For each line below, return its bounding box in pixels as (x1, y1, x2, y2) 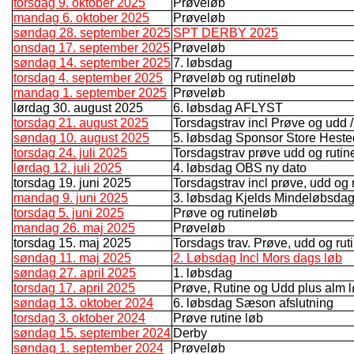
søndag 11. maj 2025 (13, 250, 131, 265)
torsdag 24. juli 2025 (13, 145, 127, 160)
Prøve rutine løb (173, 311, 263, 325)
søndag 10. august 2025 (13, 130, 149, 145)
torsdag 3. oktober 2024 (13, 311, 145, 325)
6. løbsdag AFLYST (173, 100, 283, 115)
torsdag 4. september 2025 (13, 70, 163, 85)
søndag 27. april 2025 (13, 265, 136, 280)
